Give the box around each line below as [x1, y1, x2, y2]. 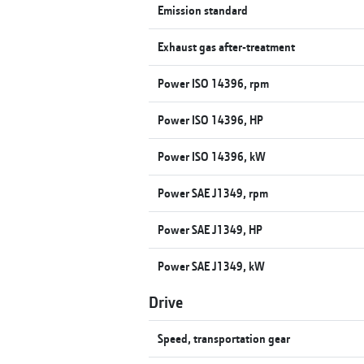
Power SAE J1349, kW [158, 258, 266, 274]
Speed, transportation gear [158, 330, 291, 346]
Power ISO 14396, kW [158, 148, 266, 164]
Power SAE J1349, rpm [158, 184, 269, 201]
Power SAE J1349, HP [158, 221, 263, 237]
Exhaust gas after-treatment [158, 38, 296, 54]
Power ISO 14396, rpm [158, 75, 270, 91]
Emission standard [158, 2, 249, 18]
